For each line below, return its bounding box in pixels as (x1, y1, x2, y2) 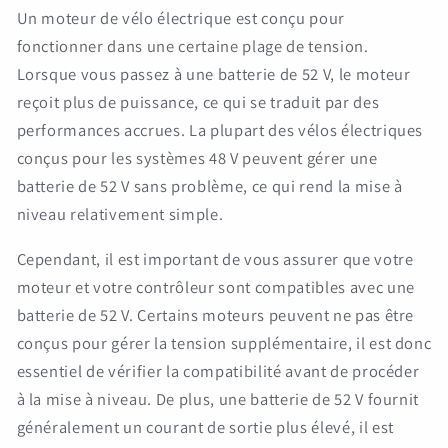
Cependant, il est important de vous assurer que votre (16, 247, 414, 270)
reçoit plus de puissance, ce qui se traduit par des (16, 91, 380, 114)
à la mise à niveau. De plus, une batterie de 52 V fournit (16, 387, 420, 410)
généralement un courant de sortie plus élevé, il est (16, 415, 394, 438)
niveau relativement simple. (16, 203, 224, 226)
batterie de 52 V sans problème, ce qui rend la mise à (16, 175, 403, 198)
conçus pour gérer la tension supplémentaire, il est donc (16, 331, 432, 354)
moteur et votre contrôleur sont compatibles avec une (16, 275, 415, 298)
